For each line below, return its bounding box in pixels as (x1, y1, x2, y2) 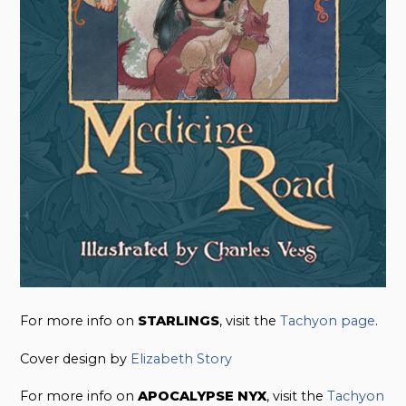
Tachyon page (280, 312, 376, 329)
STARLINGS (138, 312, 220, 329)
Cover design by (20, 350, 131, 367)
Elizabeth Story (130, 350, 233, 367)
